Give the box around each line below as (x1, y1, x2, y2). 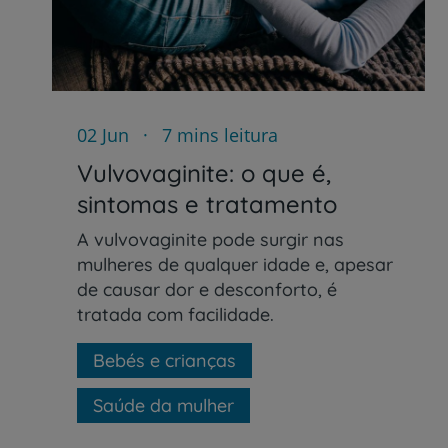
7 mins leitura (157, 122, 278, 147)
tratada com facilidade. (77, 302, 274, 326)
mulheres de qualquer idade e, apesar (77, 252, 393, 276)
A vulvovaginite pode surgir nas (77, 227, 344, 251)
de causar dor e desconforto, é (77, 277, 337, 301)
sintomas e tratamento (77, 188, 337, 219)
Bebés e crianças (93, 348, 236, 372)
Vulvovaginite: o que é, (77, 157, 331, 188)
